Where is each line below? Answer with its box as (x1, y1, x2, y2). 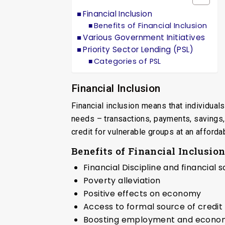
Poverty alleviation (83, 174, 161, 186)
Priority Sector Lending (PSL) (83, 44, 194, 55)
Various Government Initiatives (83, 32, 205, 43)
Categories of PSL (94, 56, 161, 66)
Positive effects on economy (83, 187, 201, 199)
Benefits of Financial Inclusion (94, 20, 207, 31)
